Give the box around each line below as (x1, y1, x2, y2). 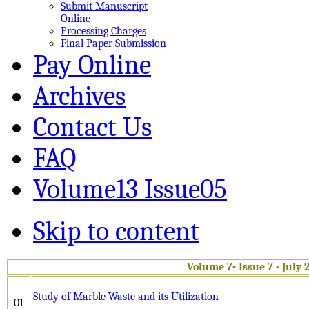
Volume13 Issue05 (33, 173, 227, 205)
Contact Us (33, 111, 152, 143)
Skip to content (33, 215, 199, 247)
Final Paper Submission (61, 37, 166, 50)
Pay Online (33, 49, 151, 81)
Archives (33, 80, 126, 112)
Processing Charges (61, 24, 146, 37)
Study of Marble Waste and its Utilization (33, 290, 219, 303)
